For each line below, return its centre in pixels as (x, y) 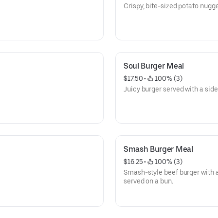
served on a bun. (148, 181)
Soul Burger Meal (154, 66)
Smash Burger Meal (158, 149)
